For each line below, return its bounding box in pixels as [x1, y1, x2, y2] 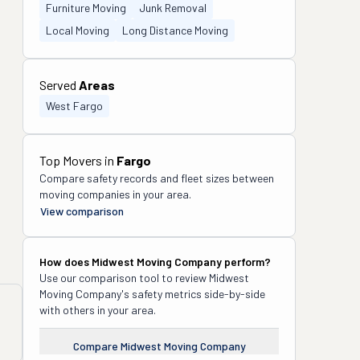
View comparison [40, 204, 124, 218]
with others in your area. [39, 303, 156, 317]
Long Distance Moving [122, 23, 228, 37]
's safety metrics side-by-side [121, 287, 265, 301]
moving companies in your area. [39, 187, 191, 201]
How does [39, 255, 92, 268]
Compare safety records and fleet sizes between [39, 171, 274, 185]
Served [39, 77, 79, 92]
